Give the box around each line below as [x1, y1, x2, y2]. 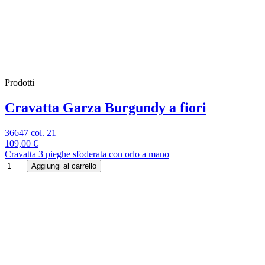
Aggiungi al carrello [31, 161, 96, 170]
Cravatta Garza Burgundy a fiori [5, 99, 206, 115]
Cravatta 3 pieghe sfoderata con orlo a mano [5, 148, 169, 159]
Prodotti [5, 77, 34, 88]
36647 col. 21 [5, 127, 56, 138]
